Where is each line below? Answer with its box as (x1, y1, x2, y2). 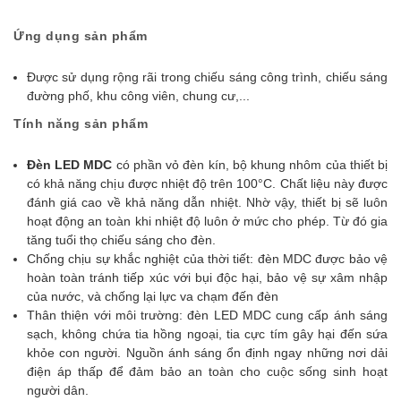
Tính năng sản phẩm (13, 116, 148, 131)
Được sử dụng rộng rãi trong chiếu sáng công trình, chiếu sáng (27, 70, 388, 84)
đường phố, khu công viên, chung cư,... (27, 89, 250, 103)
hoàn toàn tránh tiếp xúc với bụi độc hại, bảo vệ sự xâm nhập (27, 270, 388, 285)
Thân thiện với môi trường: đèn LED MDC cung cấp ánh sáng (27, 308, 388, 322)
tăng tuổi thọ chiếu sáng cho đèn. (27, 233, 216, 247)
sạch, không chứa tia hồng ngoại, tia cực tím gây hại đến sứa (27, 327, 388, 341)
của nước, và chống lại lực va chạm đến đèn (27, 289, 278, 303)
